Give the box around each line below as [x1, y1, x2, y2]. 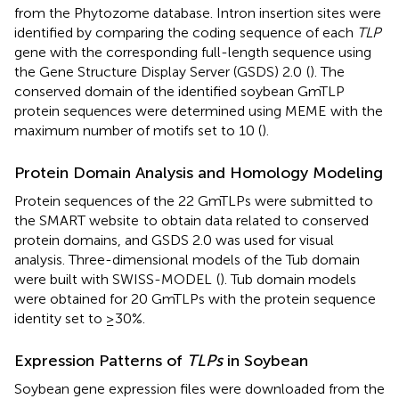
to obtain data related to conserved [140, 211, 369, 229]
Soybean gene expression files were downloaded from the [14, 379, 385, 397]
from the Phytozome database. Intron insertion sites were [14, 4, 381, 21]
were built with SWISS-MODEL [14, 270, 212, 288]
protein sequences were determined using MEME [14, 102, 326, 119]
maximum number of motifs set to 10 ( [14, 121, 262, 139]
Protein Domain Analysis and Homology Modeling [14, 162, 383, 183]
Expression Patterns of [14, 350, 187, 370]
